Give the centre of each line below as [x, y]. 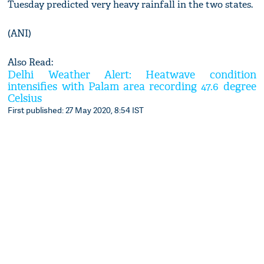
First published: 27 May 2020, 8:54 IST [76, 110]
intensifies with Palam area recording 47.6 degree [132, 87]
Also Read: [31, 62]
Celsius [25, 99]
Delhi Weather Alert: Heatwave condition [132, 75]
